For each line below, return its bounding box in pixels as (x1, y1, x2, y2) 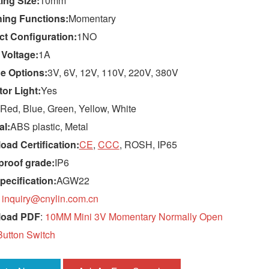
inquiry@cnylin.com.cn (1, 192, 98, 205)
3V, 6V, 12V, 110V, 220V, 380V (47, 65, 178, 79)
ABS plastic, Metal (10, 119, 88, 133)
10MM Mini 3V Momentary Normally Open (44, 210, 223, 223)
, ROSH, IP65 (119, 138, 177, 151)
